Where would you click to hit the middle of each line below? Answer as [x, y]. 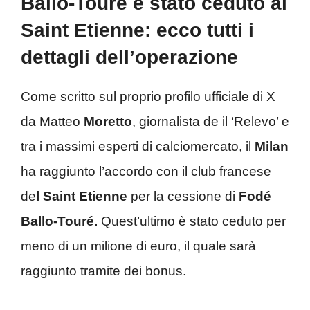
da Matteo [52, 121]
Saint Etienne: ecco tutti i [137, 30]
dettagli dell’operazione [129, 57]
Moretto [108, 121]
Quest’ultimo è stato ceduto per [192, 221]
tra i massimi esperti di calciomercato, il [138, 146]
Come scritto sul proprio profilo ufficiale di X [148, 96]
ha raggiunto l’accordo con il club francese [146, 171]
